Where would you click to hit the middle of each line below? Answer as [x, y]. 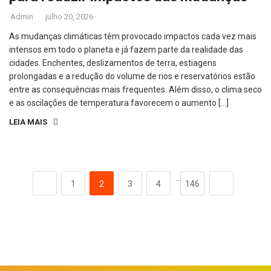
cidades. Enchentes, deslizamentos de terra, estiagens [113, 63]
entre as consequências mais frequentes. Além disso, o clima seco [135, 90]
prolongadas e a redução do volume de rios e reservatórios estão [132, 76]
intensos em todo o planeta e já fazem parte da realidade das [126, 50]
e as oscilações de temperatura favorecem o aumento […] [119, 103]
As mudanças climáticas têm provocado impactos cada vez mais [133, 36]
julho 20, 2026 [69, 17]
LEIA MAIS [28, 122]
